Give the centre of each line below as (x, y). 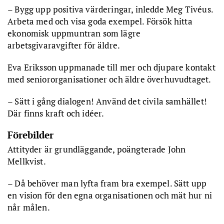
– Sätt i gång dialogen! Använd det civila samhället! (107, 101)
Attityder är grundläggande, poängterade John (97, 149)
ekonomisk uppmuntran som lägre (74, 33)
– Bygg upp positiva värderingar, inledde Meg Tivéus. (110, 9)
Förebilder (30, 134)
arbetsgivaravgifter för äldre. (64, 45)
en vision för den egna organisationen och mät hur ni (110, 195)
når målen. (29, 207)
